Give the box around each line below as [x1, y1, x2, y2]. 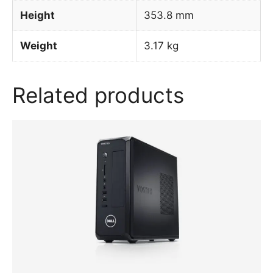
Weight [20, 39, 57, 52]
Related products [12, 82, 184, 108]
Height [20, 9, 55, 21]
